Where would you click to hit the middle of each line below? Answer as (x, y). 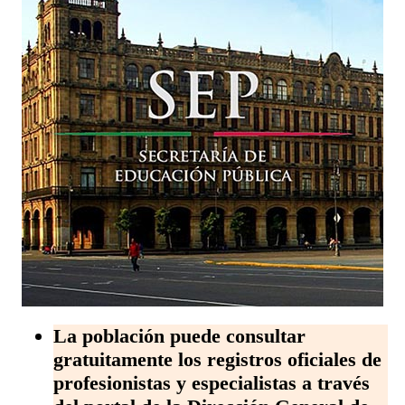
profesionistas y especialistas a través (211, 383)
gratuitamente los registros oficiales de (217, 360)
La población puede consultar (179, 336)
